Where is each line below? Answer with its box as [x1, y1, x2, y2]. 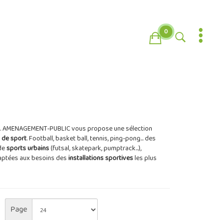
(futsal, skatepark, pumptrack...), [49, 142, 141, 155]
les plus [133, 152, 157, 165]
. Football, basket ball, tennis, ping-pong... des [26, 133, 156, 145]
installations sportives [66, 152, 133, 165]
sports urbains [6, 142, 49, 155]
